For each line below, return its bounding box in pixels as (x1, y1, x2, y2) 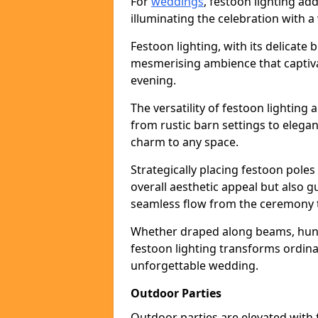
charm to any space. (131, 134, 238, 150)
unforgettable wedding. (131, 258, 258, 273)
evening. (131, 72, 176, 88)
